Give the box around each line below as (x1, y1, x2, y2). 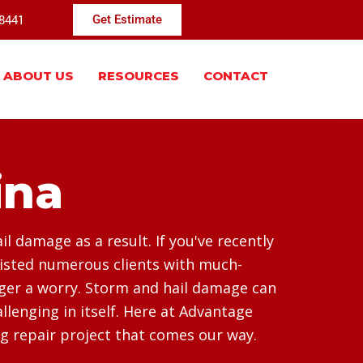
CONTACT (203, 68, 268, 83)
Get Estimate (92, 12, 162, 27)
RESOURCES (98, 68, 179, 83)
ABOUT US (3, 68, 74, 83)
